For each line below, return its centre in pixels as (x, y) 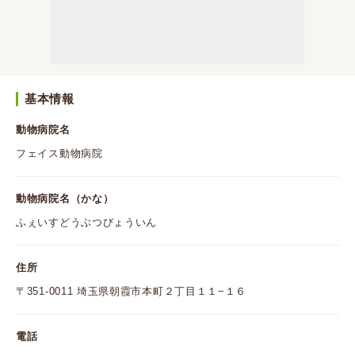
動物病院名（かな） (65, 198)
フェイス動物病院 (59, 153)
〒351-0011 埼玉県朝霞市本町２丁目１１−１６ (132, 291)
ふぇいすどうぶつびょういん (87, 222)
